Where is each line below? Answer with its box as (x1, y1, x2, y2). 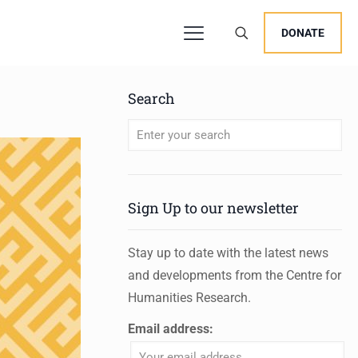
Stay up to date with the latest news (127, 245, 328, 261)
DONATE (281, 26, 324, 39)
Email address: (127, 321, 213, 336)
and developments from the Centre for (127, 268, 341, 283)
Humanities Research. (127, 290, 251, 305)
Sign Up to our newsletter (127, 198, 299, 217)
